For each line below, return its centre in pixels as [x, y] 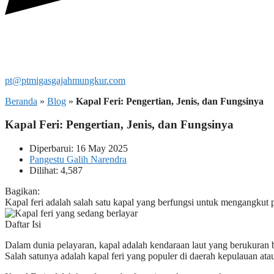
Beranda [21, 101]
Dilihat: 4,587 [56, 171]
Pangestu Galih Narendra [78, 160]
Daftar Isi [23, 224]
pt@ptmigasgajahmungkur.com [65, 80]
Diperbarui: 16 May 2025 [79, 149]
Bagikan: [22, 191]
